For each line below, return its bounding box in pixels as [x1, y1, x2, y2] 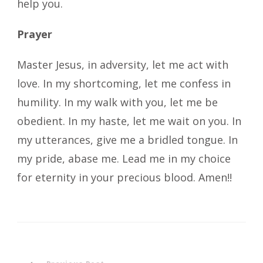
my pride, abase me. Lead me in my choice [17, 151, 231, 166]
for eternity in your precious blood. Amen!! [17, 170, 232, 184]
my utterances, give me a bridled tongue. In [17, 132, 238, 147]
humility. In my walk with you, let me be [17, 95, 218, 109]
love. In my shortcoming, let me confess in [17, 76, 231, 90]
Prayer [17, 26, 52, 41]
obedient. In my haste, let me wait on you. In [17, 113, 241, 128]
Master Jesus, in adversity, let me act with [17, 57, 228, 72]
